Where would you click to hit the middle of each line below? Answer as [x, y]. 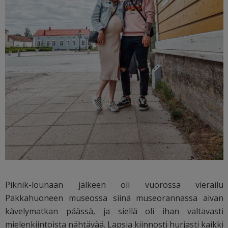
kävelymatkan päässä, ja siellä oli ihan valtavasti [115, 211]
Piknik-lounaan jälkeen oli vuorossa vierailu [115, 184]
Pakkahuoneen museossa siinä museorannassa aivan [115, 198]
